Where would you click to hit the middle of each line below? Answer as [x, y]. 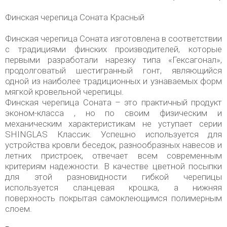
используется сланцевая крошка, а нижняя [113, 187]
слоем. [18, 209]
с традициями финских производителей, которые [113, 49]
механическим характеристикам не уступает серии [113, 124]
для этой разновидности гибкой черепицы [113, 177]
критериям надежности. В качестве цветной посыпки [113, 166]
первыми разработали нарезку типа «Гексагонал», [113, 60]
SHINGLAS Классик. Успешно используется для [113, 134]
